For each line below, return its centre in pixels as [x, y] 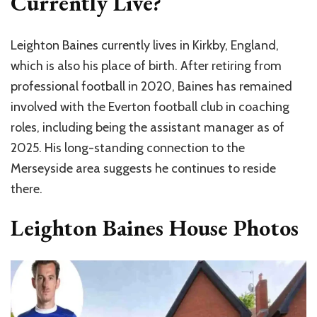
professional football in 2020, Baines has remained [151, 87]
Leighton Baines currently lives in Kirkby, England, [145, 46]
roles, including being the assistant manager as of [148, 128]
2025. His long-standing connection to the [128, 148]
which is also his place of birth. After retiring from [146, 66]
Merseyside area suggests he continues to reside [143, 169]
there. [27, 189]
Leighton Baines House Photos [155, 228]
